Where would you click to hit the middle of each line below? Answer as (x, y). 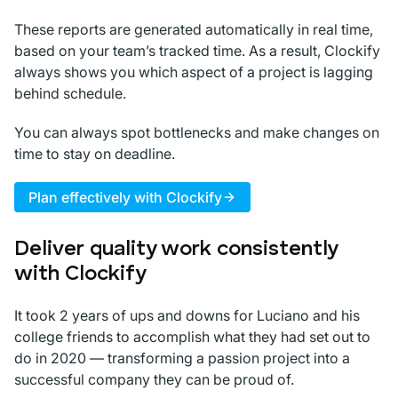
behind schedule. (70, 94)
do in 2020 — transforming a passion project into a (182, 358)
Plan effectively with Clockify (125, 198)
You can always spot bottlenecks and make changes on (197, 133)
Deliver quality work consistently (176, 250)
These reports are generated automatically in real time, (194, 30)
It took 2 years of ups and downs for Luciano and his (187, 316)
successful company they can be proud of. (154, 380)
